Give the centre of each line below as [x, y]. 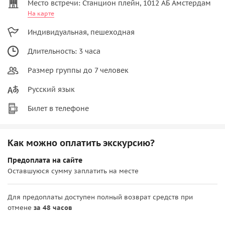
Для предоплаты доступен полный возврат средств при [100, 197]
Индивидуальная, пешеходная [81, 32]
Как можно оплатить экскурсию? [81, 143]
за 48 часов [53, 207]
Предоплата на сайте [45, 160]
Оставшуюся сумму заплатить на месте [73, 171]
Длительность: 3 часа [64, 51]
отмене [21, 207]
